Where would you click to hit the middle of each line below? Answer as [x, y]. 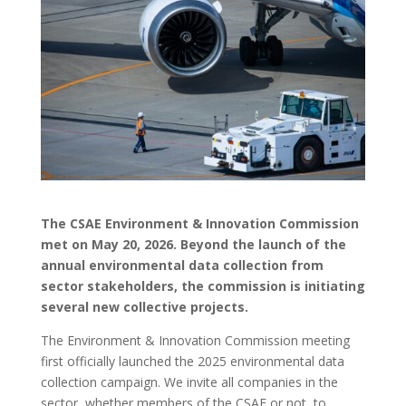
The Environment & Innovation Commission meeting [195, 340]
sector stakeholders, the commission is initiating [203, 285]
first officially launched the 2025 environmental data [192, 361]
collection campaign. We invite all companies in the [189, 382]
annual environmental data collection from [182, 265]
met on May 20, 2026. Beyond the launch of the [193, 244]
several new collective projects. [144, 306]
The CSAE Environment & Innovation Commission [199, 223]
